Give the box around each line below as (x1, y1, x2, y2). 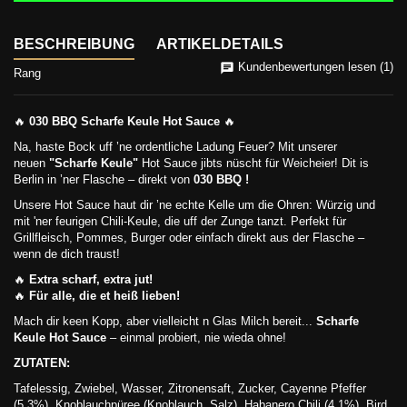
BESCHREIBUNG (14, 36, 134, 52)
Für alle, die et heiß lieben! (29, 289, 180, 303)
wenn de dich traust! (14, 247, 120, 261)
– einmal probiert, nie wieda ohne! (106, 331, 286, 344)
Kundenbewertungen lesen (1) (234, 60, 393, 74)
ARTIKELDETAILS (156, 36, 283, 52)
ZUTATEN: (14, 356, 70, 370)
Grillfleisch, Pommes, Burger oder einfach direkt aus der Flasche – (14, 231, 364, 244)
